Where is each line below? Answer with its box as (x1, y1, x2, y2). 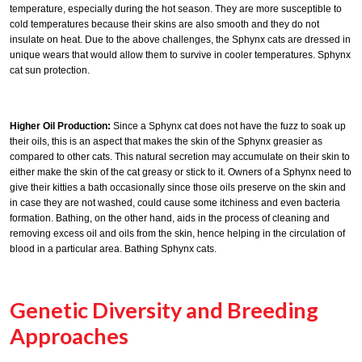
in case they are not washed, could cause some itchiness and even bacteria (10, 197, 340, 209)
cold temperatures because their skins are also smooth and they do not (10, 18, 319, 30)
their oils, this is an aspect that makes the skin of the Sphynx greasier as (10, 136, 322, 148)
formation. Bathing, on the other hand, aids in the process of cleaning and (10, 213, 330, 225)
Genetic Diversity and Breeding (10, 297, 318, 324)
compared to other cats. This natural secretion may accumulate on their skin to (10, 151, 350, 163)
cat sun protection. (10, 64, 90, 76)
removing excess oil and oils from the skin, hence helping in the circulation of (10, 228, 345, 240)
